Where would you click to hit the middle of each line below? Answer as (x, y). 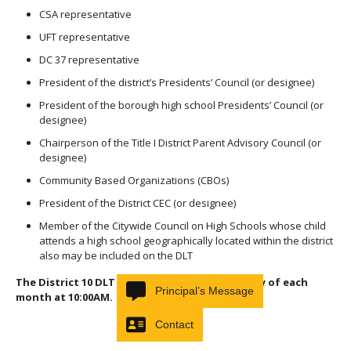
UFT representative (85, 37)
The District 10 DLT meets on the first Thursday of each (162, 282)
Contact (174, 324)
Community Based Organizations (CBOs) (134, 180)
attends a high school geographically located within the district (186, 241)
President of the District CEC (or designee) (138, 203)
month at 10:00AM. (64, 297)
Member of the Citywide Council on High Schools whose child (183, 226)
